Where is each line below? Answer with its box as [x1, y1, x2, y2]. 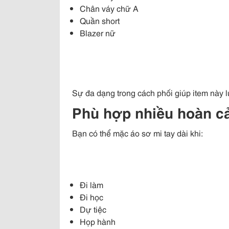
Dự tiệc [80, 203, 106, 215]
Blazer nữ [80, 27, 116, 39]
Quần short [80, 14, 120, 27]
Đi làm [80, 178, 103, 191]
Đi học [80, 191, 103, 203]
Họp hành [80, 215, 116, 227]
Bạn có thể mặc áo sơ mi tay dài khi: [72, 127, 203, 139]
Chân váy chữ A [80, 2, 139, 14]
